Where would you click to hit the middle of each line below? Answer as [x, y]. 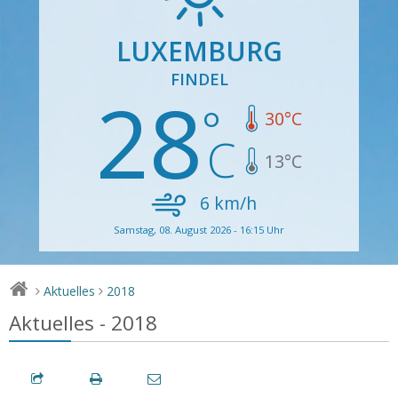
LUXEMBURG [199, 51]
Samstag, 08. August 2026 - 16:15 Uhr [199, 229]
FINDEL [199, 79]
